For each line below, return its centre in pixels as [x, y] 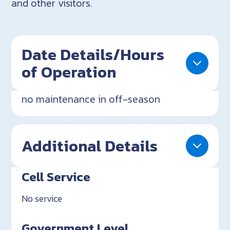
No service [42, 198]
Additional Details [90, 146]
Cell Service [56, 176]
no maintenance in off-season [91, 99]
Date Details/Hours [93, 54]
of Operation [69, 72]
